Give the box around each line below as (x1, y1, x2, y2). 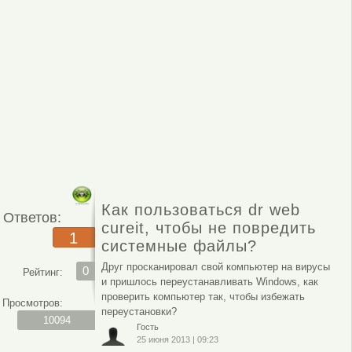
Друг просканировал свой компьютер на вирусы (101, 260, 330, 273)
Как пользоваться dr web (101, 200, 300, 218)
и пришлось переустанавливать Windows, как (101, 275, 318, 288)
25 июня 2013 (136, 334, 190, 344)
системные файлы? (101, 236, 257, 255)
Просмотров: (2, 296, 63, 309)
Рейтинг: (22, 266, 63, 278)
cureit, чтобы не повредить (101, 218, 316, 236)
